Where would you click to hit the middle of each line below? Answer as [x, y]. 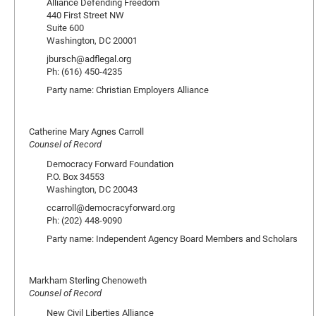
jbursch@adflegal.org [89, 59]
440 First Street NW [85, 15]
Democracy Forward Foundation [110, 164]
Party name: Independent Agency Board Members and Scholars [172, 238]
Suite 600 [65, 28]
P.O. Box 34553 [75, 176]
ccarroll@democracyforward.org [111, 207]
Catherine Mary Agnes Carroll [86, 131]
